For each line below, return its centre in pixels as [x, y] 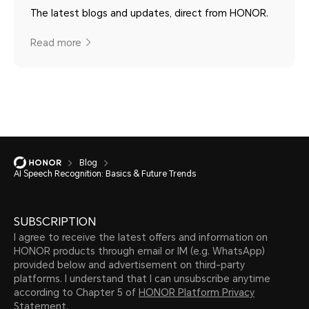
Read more [56, 42]
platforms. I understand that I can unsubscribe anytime [142, 278]
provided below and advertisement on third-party [129, 265]
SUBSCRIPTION [55, 221]
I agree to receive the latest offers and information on [141, 237]
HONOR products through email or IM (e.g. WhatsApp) [139, 251]
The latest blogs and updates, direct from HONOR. [149, 13]
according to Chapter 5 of [76, 292]
